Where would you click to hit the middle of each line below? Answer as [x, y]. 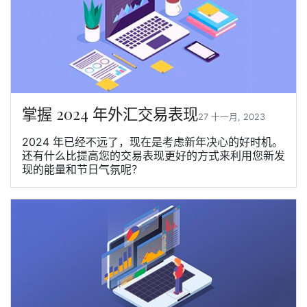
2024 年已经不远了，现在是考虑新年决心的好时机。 [152, 142]
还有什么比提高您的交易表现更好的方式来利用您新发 [153, 155]
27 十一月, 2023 [234, 116]
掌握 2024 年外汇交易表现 [110, 113]
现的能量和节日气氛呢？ [82, 169]
